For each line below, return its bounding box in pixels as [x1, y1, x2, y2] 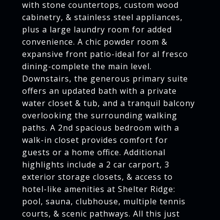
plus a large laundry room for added [22, 24, 172, 35]
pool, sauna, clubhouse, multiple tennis [22, 196, 186, 207]
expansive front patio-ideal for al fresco [22, 49, 188, 59]
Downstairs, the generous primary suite [22, 73, 188, 84]
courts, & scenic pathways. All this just [22, 208, 180, 219]
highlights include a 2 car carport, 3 [22, 159, 169, 170]
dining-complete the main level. [22, 61, 152, 72]
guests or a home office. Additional [22, 147, 165, 158]
